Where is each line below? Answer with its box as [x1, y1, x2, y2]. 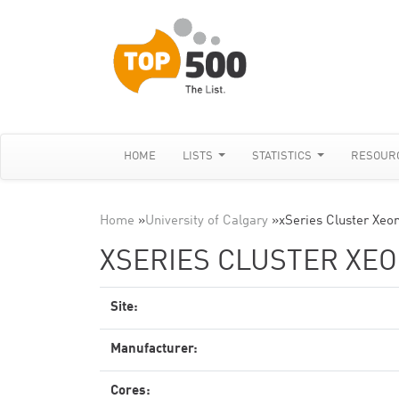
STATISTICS [252, 151, 315, 162]
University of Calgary [145, 215, 268, 228]
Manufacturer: [110, 343, 198, 356]
